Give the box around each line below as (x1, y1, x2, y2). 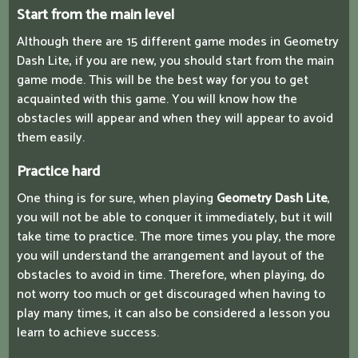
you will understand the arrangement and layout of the (17, 245, 324, 268)
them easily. (17, 127, 85, 149)
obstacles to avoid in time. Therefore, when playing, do (17, 265, 324, 287)
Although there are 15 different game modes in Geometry (17, 31, 339, 54)
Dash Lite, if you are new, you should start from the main (17, 50, 334, 73)
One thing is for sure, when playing (17, 188, 217, 210)
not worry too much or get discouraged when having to (17, 284, 325, 306)
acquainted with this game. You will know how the (17, 89, 297, 111)
